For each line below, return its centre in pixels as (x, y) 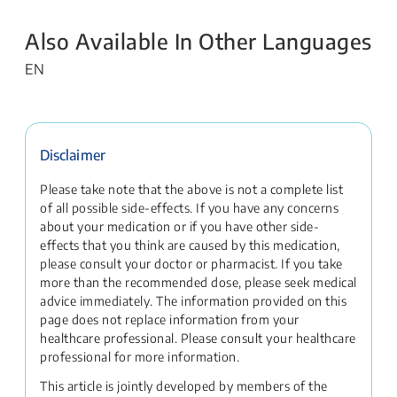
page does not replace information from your (170, 319)
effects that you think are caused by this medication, (190, 245)
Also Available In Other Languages (198, 41)
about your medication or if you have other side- (179, 226)
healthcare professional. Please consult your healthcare (198, 338)
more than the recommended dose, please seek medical (198, 282)
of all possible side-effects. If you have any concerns (189, 208)
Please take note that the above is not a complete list (191, 189)
